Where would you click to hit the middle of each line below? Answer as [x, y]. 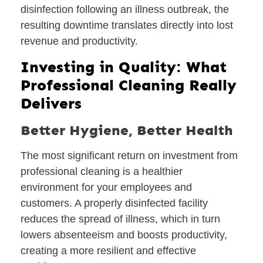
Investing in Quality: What [124, 67]
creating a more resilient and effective [108, 250]
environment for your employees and [106, 187]
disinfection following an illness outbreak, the [125, 10]
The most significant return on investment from [129, 155]
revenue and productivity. [79, 41]
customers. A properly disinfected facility [114, 203]
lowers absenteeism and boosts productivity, [124, 235]
